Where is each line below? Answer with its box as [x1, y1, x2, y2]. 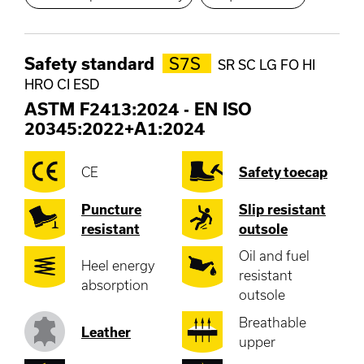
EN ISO [194, 99, 252, 119]
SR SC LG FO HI [218, 57, 315, 73]
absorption [81, 277, 149, 293]
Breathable [239, 314, 306, 330]
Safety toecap [239, 163, 327, 180]
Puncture [81, 201, 141, 217]
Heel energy [81, 258, 154, 274]
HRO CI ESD [24, 76, 99, 93]
